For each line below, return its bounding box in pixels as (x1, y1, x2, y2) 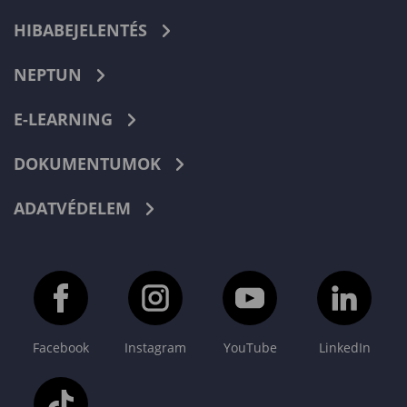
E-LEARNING (14, 108, 113, 131)
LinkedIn (318, 339, 371, 357)
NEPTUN (14, 64, 82, 86)
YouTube (223, 339, 277, 357)
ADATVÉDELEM (14, 197, 131, 220)
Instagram (124, 339, 186, 357)
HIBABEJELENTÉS (14, 19, 147, 42)
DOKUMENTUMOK (14, 153, 161, 175)
